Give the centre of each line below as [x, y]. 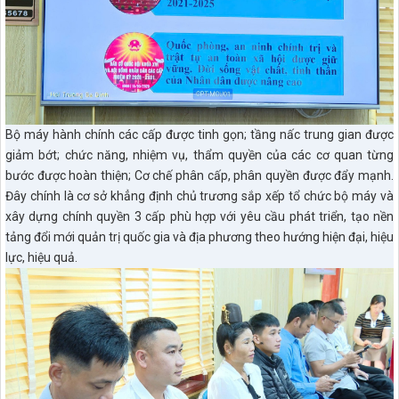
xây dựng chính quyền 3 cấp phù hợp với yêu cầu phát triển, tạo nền [199, 217]
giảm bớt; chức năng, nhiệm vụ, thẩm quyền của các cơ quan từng [199, 155]
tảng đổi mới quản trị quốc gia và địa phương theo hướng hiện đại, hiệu [199, 237]
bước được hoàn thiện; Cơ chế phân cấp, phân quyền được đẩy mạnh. [199, 176]
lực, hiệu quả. [41, 258]
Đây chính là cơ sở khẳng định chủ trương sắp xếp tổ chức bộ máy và [199, 196]
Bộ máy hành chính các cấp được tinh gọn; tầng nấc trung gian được [199, 135]
